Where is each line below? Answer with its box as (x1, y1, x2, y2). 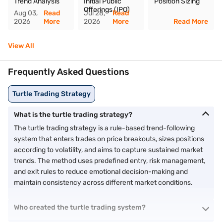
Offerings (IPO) (84, 5, 130, 14)
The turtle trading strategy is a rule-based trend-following (14, 123, 195, 132)
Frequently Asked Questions (8, 66, 129, 77)
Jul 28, (84, 8, 106, 17)
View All (8, 41, 34, 50)
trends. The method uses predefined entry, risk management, (14, 156, 205, 165)
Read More (173, 17, 208, 26)
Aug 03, (14, 8, 38, 17)
